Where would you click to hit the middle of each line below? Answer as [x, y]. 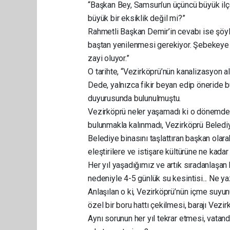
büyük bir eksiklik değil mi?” [137, 18]
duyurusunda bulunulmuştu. [135, 98]
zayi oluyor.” [110, 58]
